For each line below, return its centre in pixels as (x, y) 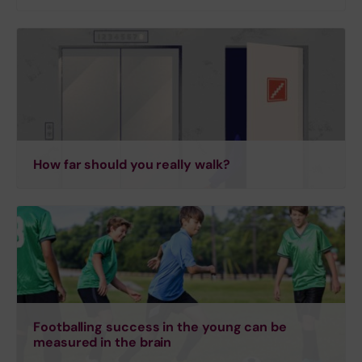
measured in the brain (103, 343)
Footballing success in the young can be (160, 327)
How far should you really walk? (132, 165)
